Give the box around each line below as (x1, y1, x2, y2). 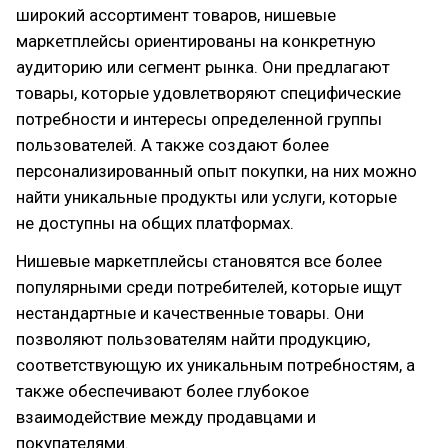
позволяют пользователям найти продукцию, (16, 329, 370, 349)
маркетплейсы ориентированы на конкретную (16, 31, 376, 51)
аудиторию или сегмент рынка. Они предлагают (16, 57, 390, 77)
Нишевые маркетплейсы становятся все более (16, 251, 382, 271)
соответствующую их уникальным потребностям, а (16, 355, 415, 375)
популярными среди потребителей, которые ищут (16, 277, 402, 297)
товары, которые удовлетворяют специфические (16, 83, 401, 103)
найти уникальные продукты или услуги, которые (16, 187, 397, 207)
